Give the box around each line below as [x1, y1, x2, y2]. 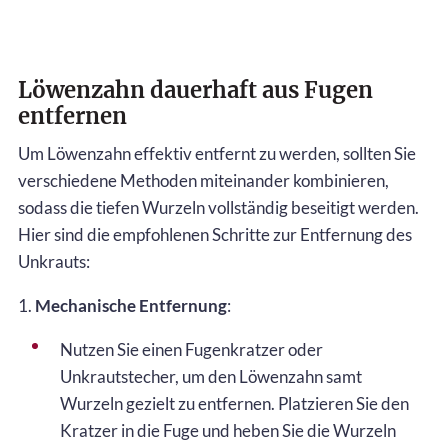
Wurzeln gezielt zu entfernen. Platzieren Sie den [60, 392, 409, 414]
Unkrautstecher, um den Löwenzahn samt [60, 365, 362, 387]
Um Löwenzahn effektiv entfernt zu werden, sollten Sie [18, 142, 416, 164]
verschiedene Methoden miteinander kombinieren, [18, 169, 389, 191]
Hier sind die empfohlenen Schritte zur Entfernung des [18, 223, 412, 245]
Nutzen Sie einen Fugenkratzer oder [60, 338, 323, 360]
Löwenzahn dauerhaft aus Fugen [18, 75, 373, 104]
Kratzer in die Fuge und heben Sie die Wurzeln [60, 419, 396, 441]
